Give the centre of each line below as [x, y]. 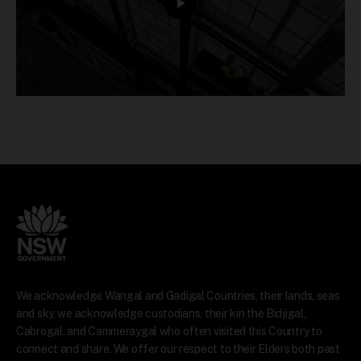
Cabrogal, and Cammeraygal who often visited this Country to [169, 331]
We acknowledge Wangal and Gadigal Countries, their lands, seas [178, 295]
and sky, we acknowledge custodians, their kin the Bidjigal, [161, 313]
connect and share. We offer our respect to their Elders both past [178, 349]
